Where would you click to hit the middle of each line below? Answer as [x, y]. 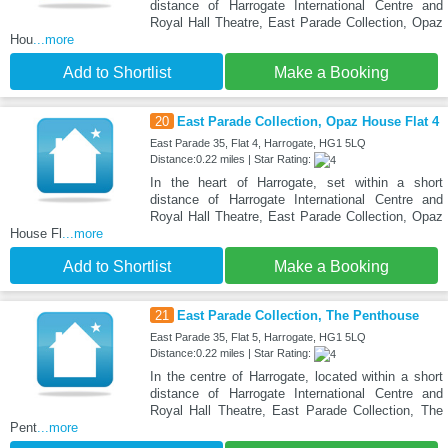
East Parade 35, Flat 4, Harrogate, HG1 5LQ [257, 143]
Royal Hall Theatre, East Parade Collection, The [296, 411]
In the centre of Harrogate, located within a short [296, 377]
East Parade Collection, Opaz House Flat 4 [307, 122]
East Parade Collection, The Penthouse [297, 316]
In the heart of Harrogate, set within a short [296, 183]
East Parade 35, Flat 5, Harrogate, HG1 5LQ [257, 337]
